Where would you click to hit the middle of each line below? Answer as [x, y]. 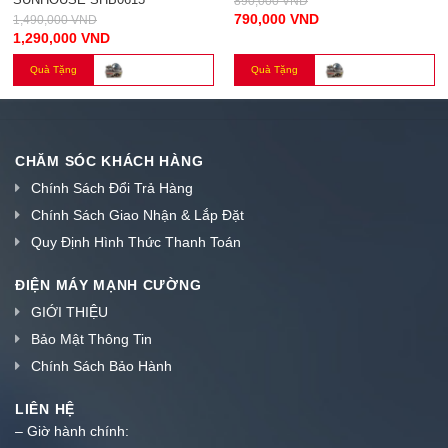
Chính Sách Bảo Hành [101, 362]
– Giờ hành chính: [72, 427]
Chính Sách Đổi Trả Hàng [112, 184]
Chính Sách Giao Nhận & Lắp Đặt [137, 211]
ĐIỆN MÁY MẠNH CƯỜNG [108, 281]
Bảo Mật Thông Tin [91, 335]
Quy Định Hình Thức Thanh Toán [136, 238]
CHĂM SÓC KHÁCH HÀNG [109, 157]
